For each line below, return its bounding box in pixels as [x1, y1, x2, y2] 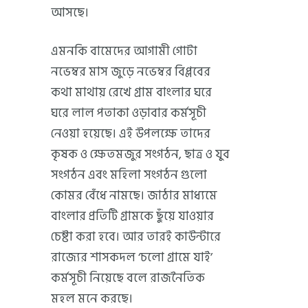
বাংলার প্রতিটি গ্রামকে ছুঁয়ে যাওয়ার [51, 206, 214, 226]
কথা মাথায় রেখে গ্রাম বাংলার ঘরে [51, 82, 212, 102]
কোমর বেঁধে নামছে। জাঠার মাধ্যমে [51, 185, 217, 206]
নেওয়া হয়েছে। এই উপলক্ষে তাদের [51, 123, 210, 144]
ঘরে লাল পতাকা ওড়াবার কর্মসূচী [51, 102, 206, 123]
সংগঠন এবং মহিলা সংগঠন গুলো [51, 164, 207, 185]
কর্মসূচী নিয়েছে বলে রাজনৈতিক [51, 267, 205, 288]
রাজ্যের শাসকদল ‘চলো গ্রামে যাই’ [51, 247, 212, 267]
